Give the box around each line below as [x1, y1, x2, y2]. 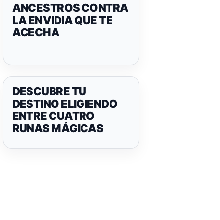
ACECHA [12, 26, 60, 39]
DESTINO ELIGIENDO [12, 97, 118, 110]
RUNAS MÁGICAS [12, 122, 104, 135]
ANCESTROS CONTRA [12, 1, 129, 14]
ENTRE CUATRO [12, 110, 95, 122]
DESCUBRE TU [12, 85, 86, 98]
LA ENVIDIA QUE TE [12, 14, 113, 27]
